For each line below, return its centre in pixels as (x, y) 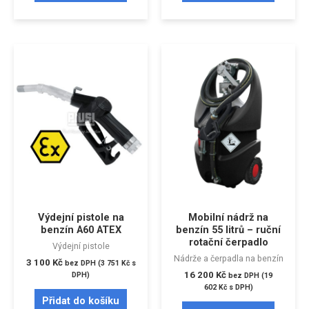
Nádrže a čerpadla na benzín (228, 259)
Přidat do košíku (81, 300)
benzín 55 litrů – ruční (228, 230)
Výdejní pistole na (81, 218)
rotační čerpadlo (228, 242)
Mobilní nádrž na (228, 218)
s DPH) (240, 287)
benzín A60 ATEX (81, 230)
